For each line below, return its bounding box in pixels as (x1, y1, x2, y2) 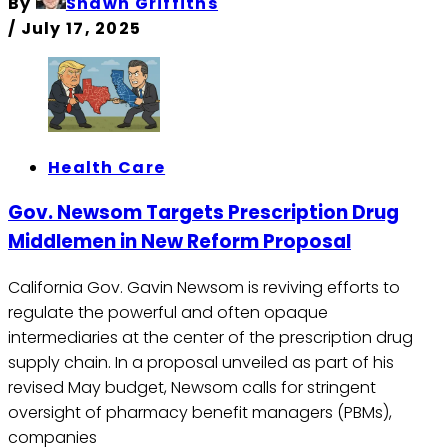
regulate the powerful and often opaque (8, 301, 328, 325)
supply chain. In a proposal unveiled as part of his (8, 351, 394, 375)
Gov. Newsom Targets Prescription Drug (8, 199, 399, 227)
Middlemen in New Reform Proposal (8, 228, 351, 256)
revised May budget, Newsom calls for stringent (8, 376, 376, 400)
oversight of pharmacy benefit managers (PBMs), (8, 401, 392, 425)
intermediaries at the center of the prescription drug (8, 326, 413, 350)
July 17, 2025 (20, 17, 142, 41)
